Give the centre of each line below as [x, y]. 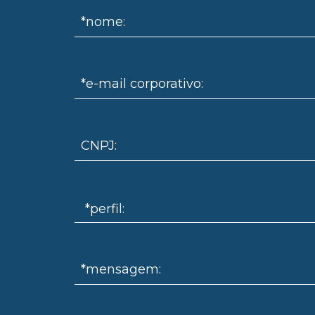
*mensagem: [121, 269]
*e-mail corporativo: [142, 83]
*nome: [103, 21]
